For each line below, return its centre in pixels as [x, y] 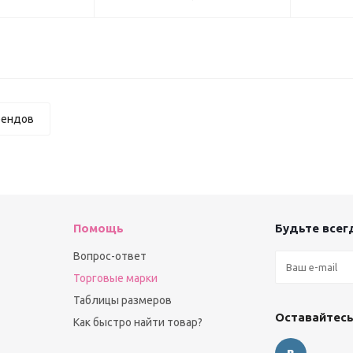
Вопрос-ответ [110, 256]
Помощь [98, 229]
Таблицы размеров [123, 301]
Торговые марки [115, 279]
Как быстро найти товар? [138, 323]
